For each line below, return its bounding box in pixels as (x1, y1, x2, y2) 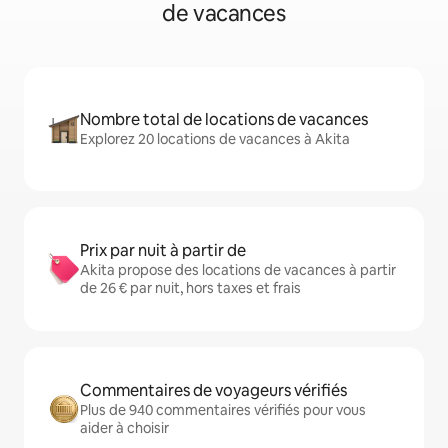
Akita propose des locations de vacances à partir (80, 261, 396, 280)
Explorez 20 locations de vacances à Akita (80, 130, 350, 149)
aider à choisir (80, 419, 169, 438)
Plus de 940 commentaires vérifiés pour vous (80, 401, 366, 420)
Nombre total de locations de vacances (80, 109, 368, 131)
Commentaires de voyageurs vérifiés (80, 380, 347, 402)
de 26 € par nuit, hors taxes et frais (80, 279, 301, 298)
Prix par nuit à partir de (80, 240, 246, 262)
